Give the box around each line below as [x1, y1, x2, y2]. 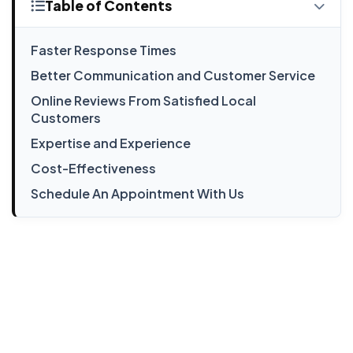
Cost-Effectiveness [31, 160, 156, 176]
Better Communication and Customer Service [31, 67, 315, 84]
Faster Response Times [31, 42, 176, 58]
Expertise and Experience [31, 135, 191, 151]
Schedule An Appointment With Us [31, 185, 244, 202]
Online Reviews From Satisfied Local [31, 92, 256, 109]
